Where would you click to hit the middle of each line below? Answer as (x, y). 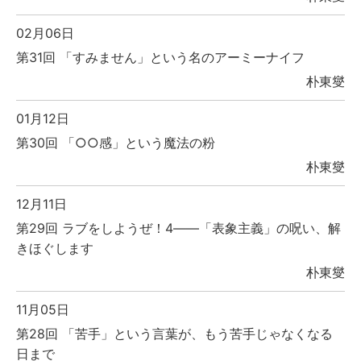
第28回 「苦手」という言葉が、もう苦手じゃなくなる (174, 334)
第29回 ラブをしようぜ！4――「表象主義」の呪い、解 (178, 228)
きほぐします (55, 249)
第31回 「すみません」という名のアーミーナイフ (160, 58)
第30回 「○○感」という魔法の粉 (116, 143)
